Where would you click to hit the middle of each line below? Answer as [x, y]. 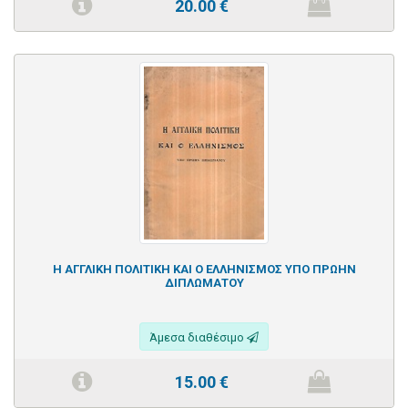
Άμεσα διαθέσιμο [198, 337]
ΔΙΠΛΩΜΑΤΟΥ [204, 282]
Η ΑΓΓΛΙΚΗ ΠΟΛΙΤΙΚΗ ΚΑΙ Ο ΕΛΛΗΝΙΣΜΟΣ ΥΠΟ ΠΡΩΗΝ [204, 269]
